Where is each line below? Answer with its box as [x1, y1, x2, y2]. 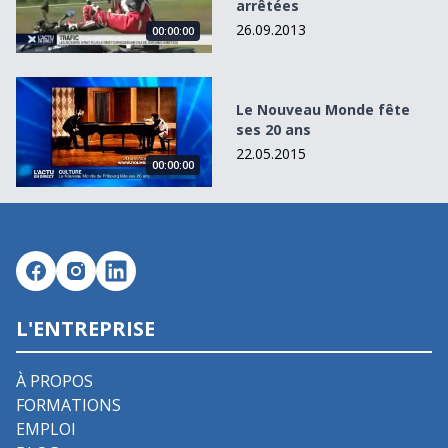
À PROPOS [16, 370, 93, 393]
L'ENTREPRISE [16, 315, 155, 343]
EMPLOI [16, 418, 76, 441]
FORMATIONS [16, 394, 121, 417]
